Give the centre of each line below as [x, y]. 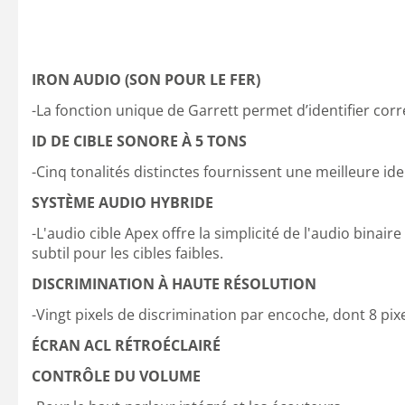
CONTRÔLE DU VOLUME [116, 376]
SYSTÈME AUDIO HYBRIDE [122, 202]
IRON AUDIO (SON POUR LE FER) [146, 80]
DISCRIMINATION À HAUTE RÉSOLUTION [174, 284]
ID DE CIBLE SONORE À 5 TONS [139, 141]
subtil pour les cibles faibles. [127, 253]
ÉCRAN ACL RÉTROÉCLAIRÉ [126, 345]
